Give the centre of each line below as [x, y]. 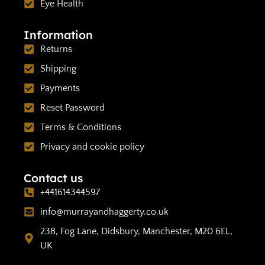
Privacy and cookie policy [92, 146]
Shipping [58, 68]
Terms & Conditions [80, 127]
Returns [56, 49]
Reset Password [72, 107]
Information [58, 35]
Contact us [53, 178]
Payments [60, 88]
